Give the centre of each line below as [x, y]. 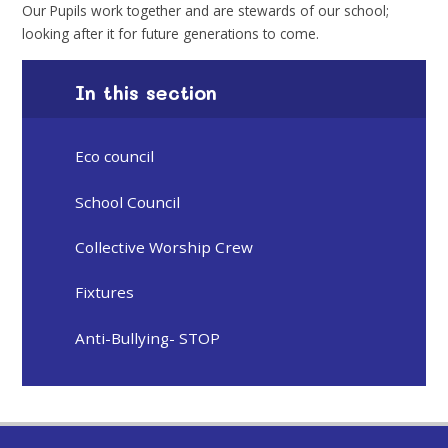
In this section [146, 92]
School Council [128, 201]
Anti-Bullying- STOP [148, 337]
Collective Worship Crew [164, 247]
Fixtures [105, 292]
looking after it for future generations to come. [171, 33]
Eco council [115, 156]
